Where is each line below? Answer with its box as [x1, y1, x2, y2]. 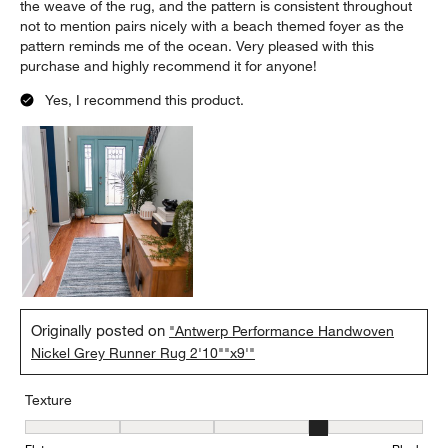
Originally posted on [31, 321, 170, 340]
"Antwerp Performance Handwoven [169, 322, 395, 341]
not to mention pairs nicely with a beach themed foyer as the [20, 17, 405, 36]
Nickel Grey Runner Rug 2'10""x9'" [31, 344, 256, 363]
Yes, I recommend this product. [45, 91, 245, 110]
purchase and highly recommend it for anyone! [20, 57, 318, 76]
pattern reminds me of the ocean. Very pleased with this [20, 37, 375, 56]
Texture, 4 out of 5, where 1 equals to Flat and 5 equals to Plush [25, 421, 431, 440]
